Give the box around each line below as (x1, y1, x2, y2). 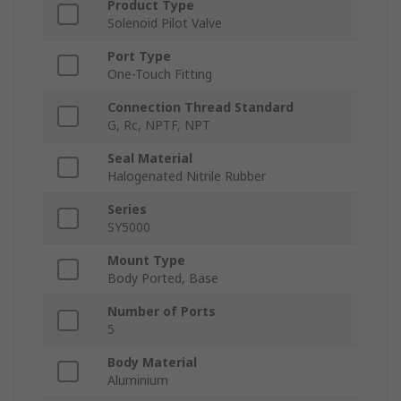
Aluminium (107, 371, 168, 389)
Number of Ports (107, 303, 216, 320)
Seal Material (107, 149, 192, 167)
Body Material (107, 354, 197, 371)
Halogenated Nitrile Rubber (107, 167, 266, 185)
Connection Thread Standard (107, 98, 294, 116)
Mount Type (107, 252, 185, 269)
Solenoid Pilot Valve (107, 14, 222, 32)
